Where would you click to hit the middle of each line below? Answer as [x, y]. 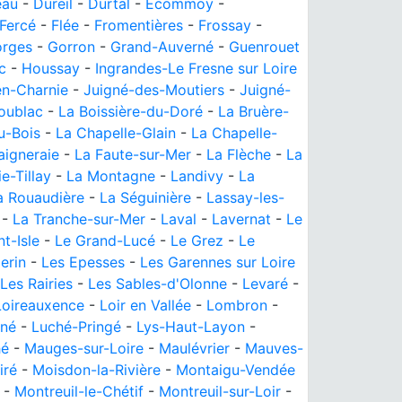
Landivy [197, 176]
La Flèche [239, 154]
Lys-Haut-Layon [191, 327]
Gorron [71, 47]
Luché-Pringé [76, 327]
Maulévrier [194, 348]
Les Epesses [83, 262]
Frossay [225, 25]
